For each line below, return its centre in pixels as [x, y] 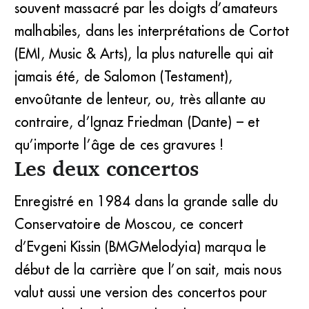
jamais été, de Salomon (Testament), [124, 76]
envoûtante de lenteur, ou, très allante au [140, 99]
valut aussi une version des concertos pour [141, 292]
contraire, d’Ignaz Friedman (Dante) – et [137, 121]
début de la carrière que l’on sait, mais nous [148, 269]
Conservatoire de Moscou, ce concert [129, 223]
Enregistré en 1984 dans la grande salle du [147, 201]
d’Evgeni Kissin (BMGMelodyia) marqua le [141, 246]
